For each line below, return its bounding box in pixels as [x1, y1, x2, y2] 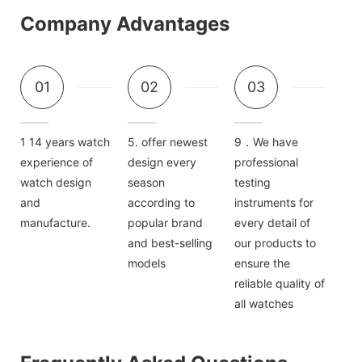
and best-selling [127, 236, 213, 250]
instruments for [234, 196, 314, 210]
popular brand [127, 216, 203, 230]
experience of [20, 155, 93, 170]
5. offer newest [127, 135, 208, 149]
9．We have [234, 135, 299, 149]
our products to [234, 236, 317, 250]
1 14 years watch [20, 135, 110, 149]
